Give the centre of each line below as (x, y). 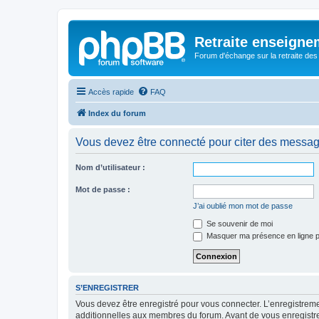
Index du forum (117, 113)
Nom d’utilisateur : (110, 167)
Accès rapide (111, 91)
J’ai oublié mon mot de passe (243, 205)
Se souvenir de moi (239, 223)
